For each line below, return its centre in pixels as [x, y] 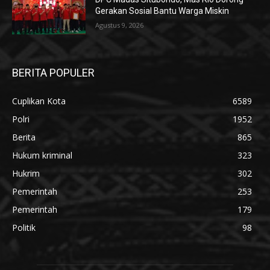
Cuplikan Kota [39, 101]
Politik [24, 227]
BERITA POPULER [53, 72]
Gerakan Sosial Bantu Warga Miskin [162, 11]
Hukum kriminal [42, 155]
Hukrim [26, 173]
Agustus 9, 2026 [120, 25]
